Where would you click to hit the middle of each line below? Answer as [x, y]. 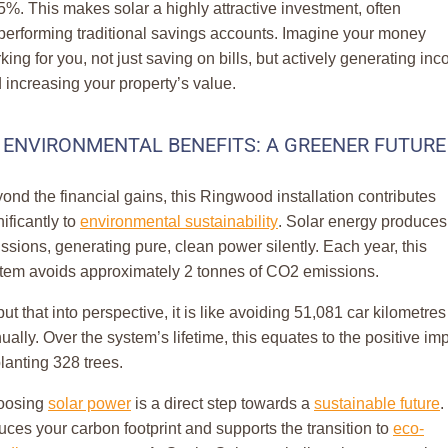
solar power [89, 404]
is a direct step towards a [222, 404]
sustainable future [377, 404]
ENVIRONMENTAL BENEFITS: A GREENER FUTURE [224, 145]
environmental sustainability [179, 222]
